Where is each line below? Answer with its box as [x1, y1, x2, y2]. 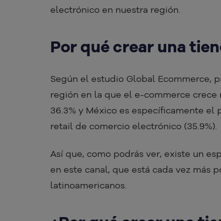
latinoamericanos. [50, 180, 127, 191]
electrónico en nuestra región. [50, 4, 181, 16]
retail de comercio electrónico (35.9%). [50, 120, 217, 132]
